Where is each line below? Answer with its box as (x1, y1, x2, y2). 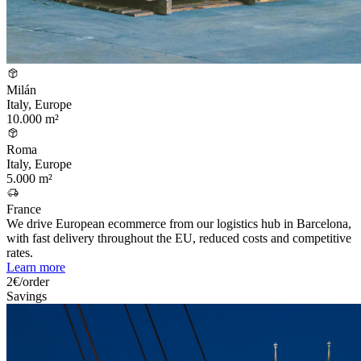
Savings (6, 289, 47, 304)
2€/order (6, 275, 49, 289)
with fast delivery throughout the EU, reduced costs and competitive (6, 231, 351, 246)
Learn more (6, 260, 65, 275)
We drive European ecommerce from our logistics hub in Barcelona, (6, 217, 351, 231)
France (6, 202, 41, 217)
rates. (6, 246, 33, 260)
